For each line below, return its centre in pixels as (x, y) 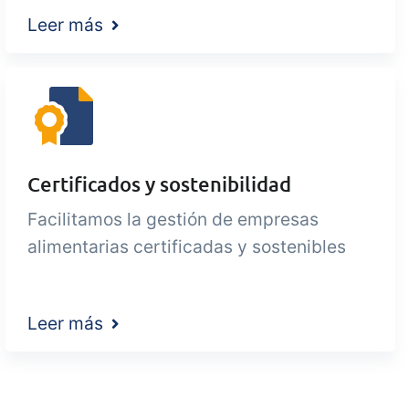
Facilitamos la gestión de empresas (173, 219)
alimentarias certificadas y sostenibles (186, 246)
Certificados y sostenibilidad (159, 184)
